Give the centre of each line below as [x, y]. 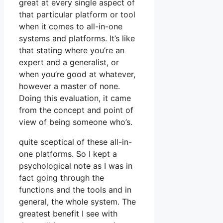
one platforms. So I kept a [68, 154]
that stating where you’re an [72, 51]
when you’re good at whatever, [77, 74]
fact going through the [61, 178]
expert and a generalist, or [69, 62]
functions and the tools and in [75, 190]
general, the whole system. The [77, 202]
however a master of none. [69, 86]
